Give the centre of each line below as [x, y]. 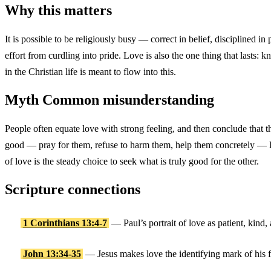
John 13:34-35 [52, 253]
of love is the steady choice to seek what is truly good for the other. [132, 161]
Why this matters [58, 10]
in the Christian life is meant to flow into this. [90, 71]
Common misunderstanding [126, 100]
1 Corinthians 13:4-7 [65, 223]
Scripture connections [73, 189]
